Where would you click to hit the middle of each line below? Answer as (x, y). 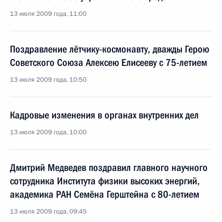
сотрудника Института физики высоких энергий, (105, 181)
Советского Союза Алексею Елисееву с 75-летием (109, 62)
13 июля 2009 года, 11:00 (48, 14)
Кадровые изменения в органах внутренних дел (104, 115)
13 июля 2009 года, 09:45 (48, 212)
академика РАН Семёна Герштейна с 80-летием (105, 194)
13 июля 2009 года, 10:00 (48, 132)
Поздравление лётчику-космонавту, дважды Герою (110, 49)
